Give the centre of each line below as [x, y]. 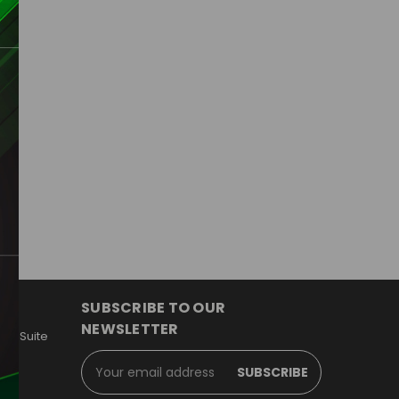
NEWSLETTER [130, 330]
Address [106, 378]
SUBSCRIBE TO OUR [153, 308]
